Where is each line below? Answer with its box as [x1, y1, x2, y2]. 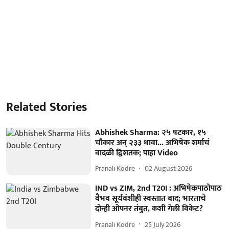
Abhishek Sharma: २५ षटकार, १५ [95, 125, 207, 140]
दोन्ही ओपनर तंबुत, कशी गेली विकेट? [95, 202, 203, 216]
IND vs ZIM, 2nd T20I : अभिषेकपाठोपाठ [95, 181, 222, 196]
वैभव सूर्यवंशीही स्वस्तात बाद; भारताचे [95, 192, 207, 206]
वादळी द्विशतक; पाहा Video [95, 146, 178, 160]
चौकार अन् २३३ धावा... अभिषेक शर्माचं [95, 135, 210, 150]
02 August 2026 [145, 163, 193, 174]
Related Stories [6, 97, 87, 118]
